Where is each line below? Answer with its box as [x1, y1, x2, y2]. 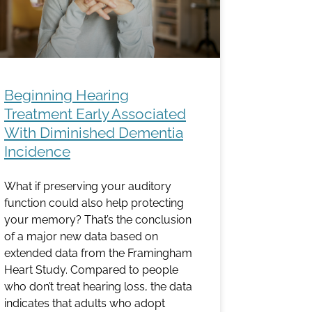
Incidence [4, 143, 70, 161]
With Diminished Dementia [4, 124, 183, 142]
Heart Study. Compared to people [4, 263, 178, 277]
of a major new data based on [4, 230, 158, 244]
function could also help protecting [4, 196, 184, 210]
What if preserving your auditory [4, 180, 171, 194]
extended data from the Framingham [4, 247, 192, 260]
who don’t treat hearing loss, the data [4, 280, 192, 294]
